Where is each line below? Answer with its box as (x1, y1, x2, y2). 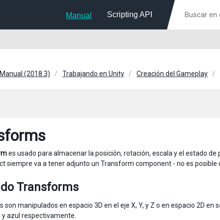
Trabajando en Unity (62, 70, 124, 78)
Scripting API (107, 10, 152, 19)
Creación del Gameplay (137, 70, 208, 78)
